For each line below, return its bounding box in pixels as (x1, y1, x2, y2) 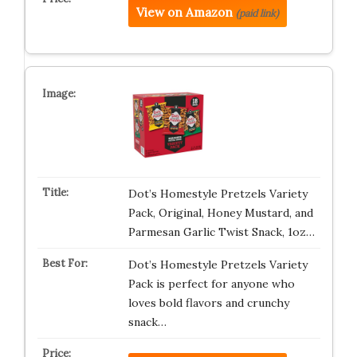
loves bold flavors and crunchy (127, 296, 289, 310)
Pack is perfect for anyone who (127, 277, 295, 291)
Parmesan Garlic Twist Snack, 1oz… (127, 225, 315, 239)
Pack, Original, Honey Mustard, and (127, 206, 313, 220)
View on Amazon (135, 5, 233, 20)
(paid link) (235, 7, 279, 19)
